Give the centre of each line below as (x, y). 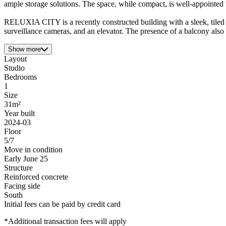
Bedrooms (20, 77)
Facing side (22, 186)
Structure (18, 168)
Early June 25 (26, 159)
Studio (14, 68)
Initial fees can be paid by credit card (62, 204)
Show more (24, 49)
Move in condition (33, 150)
